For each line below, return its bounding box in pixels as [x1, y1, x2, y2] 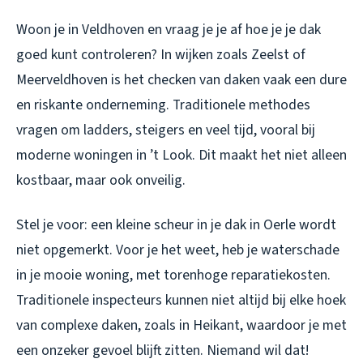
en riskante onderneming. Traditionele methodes [16, 95, 310, 116]
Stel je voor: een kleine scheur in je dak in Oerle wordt [16, 215, 336, 236]
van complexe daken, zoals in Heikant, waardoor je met [16, 315, 347, 336]
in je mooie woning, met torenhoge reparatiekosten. [16, 265, 331, 286]
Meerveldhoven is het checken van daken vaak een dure [16, 70, 347, 91]
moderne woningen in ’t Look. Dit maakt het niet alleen [16, 145, 347, 166]
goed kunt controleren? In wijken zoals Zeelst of [16, 45, 305, 66]
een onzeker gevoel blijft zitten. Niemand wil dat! [16, 340, 309, 361]
